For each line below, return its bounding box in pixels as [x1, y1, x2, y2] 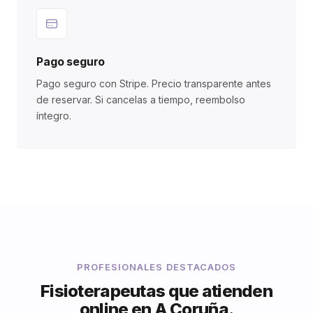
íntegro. [36, 110, 71, 122]
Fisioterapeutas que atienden [41, 281, 272, 301]
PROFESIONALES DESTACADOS [77, 261, 236, 272]
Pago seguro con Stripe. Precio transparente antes [36, 78, 271, 89]
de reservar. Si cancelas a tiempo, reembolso [36, 94, 245, 105]
